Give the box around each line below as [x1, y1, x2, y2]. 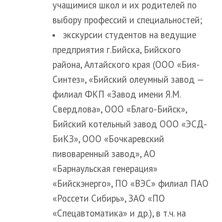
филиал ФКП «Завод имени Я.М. [53, 88, 180, 100]
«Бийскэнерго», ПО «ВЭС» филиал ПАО [53, 177, 209, 189]
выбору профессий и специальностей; [53, 13, 202, 26]
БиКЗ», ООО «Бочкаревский [53, 132, 164, 145]
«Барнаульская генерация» [53, 162, 158, 174]
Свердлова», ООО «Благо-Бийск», [53, 103, 187, 115]
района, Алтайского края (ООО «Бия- [53, 58, 200, 70]
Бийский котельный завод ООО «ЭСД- [53, 117, 207, 130]
